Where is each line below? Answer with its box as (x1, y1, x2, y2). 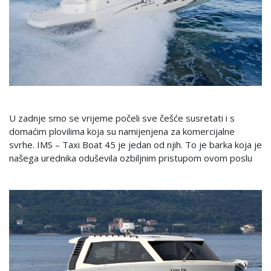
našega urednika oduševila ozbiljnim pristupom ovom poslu (9, 151, 252, 164)
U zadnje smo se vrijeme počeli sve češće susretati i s (9, 111, 235, 124)
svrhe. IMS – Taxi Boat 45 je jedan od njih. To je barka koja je (9, 138, 262, 151)
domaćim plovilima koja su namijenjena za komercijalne (9, 125, 235, 137)
